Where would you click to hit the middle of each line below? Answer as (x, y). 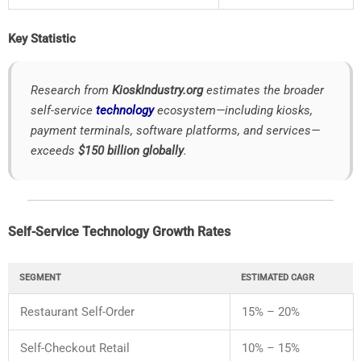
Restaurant (51, 311)
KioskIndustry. (149, 90)
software (161, 130)
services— (293, 130)
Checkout (72, 348)
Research (57, 90)
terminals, (108, 130)
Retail (114, 348)
